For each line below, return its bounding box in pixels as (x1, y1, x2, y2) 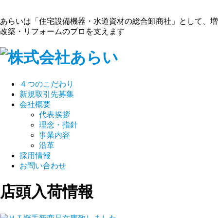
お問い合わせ (19, 161, 66, 170)
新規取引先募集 (19, 90, 74, 98)
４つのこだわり (19, 79, 74, 88)
